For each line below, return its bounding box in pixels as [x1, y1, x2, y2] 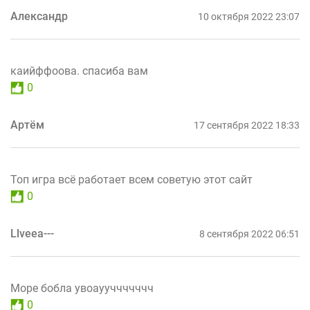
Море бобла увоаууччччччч [10, 282, 154, 295]
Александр [10, 10, 68, 24]
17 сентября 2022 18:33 [194, 120, 300, 131]
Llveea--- [10, 227, 54, 241]
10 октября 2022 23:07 [198, 11, 300, 23]
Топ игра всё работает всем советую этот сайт [10, 173, 253, 187]
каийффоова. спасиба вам [10, 64, 148, 78]
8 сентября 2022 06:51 [199, 228, 300, 240]
